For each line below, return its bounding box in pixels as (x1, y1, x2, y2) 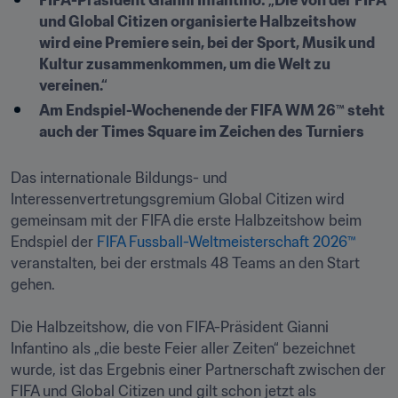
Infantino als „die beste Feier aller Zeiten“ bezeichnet (11, 339, 355, 357)
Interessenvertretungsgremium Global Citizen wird (11, 190, 345, 208)
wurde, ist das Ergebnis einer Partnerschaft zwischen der (11, 361, 386, 378)
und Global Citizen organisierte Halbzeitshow (39, 12, 356, 30)
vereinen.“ (39, 76, 110, 94)
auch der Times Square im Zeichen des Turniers (39, 123, 364, 140)
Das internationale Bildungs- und (11, 169, 227, 187)
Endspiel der (11, 233, 97, 251)
